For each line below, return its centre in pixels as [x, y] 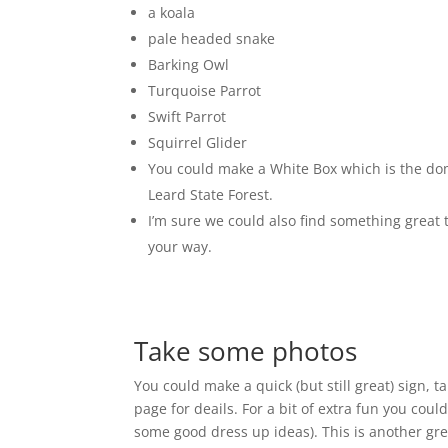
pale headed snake [212, 38]
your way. [180, 246]
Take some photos [246, 351]
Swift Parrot [187, 116]
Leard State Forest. [211, 194]
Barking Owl [189, 64]
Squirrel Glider [198, 142]
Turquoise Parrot [205, 90]
